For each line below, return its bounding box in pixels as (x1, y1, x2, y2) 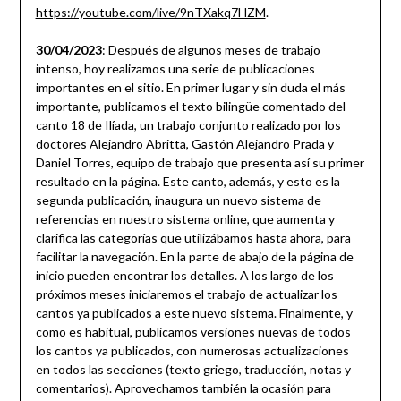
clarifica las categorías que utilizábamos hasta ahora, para (35, 230, 351, 246)
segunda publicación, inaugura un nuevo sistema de (35, 192, 321, 209)
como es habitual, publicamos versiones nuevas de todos (35, 324, 351, 340)
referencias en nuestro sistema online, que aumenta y (35, 211, 335, 227)
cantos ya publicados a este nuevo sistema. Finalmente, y (35, 305, 353, 321)
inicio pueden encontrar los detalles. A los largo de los (35, 268, 334, 284)
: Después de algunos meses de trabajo (101, 42, 320, 58)
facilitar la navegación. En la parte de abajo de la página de (35, 249, 354, 265)
